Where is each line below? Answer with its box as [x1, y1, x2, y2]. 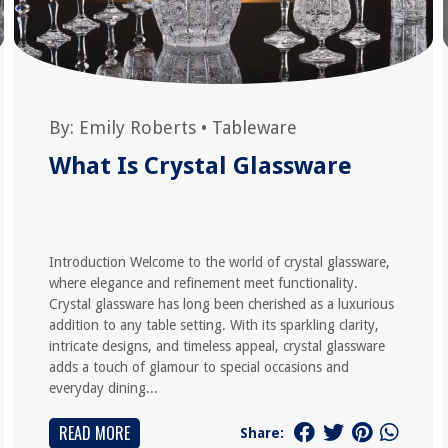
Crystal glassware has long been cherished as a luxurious [48, 296, 394, 312]
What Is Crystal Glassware [48, 152, 352, 180]
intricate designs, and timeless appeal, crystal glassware [48, 338, 385, 354]
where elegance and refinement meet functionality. [48, 275, 358, 291]
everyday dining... [48, 380, 158, 396]
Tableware [211, 117, 297, 138]
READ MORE [58, 421, 130, 445]
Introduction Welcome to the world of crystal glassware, [48, 254, 390, 270]
